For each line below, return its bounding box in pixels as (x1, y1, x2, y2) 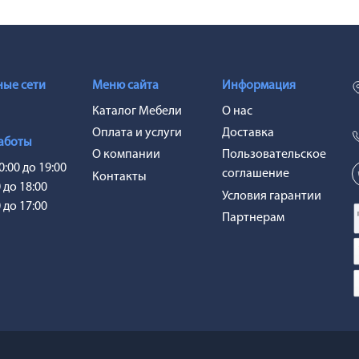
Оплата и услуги (91, 127, 182, 140)
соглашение (222, 167, 290, 181)
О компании (91, 148, 160, 162)
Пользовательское (222, 148, 327, 162)
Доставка (222, 127, 275, 140)
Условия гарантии (222, 189, 322, 203)
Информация (222, 79, 296, 92)
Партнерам (222, 211, 285, 224)
